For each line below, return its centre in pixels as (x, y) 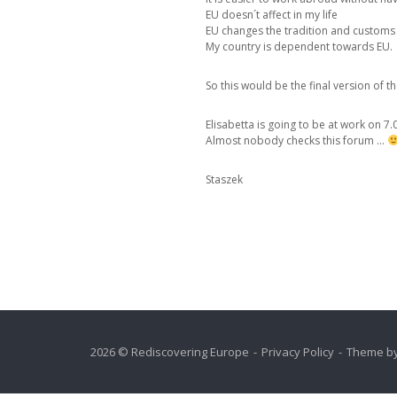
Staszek (224, 179)
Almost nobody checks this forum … (296, 140)
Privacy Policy (298, 351)
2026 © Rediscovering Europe (170, 351)
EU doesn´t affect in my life (272, 15)
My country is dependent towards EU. (299, 47)
